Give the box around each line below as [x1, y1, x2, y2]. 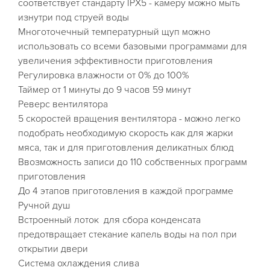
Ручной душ [18, 199, 70, 212]
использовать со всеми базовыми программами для [18, 40, 247, 52]
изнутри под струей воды [18, 11, 129, 24]
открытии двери [18, 243, 88, 255]
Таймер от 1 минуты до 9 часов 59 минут [18, 84, 191, 96]
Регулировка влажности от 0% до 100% [18, 69, 189, 81]
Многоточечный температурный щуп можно [18, 26, 210, 38]
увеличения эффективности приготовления [18, 55, 213, 67]
